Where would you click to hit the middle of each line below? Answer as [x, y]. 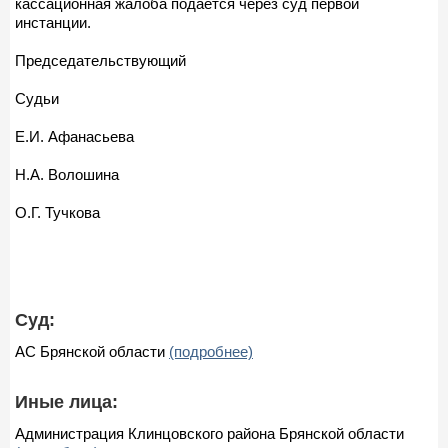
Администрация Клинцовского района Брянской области [209, 433]
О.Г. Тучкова [57, 212]
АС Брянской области [92, 351]
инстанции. [53, 22]
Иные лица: [66, 401]
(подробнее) [211, 351]
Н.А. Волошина [67, 174]
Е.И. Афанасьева [74, 136]
